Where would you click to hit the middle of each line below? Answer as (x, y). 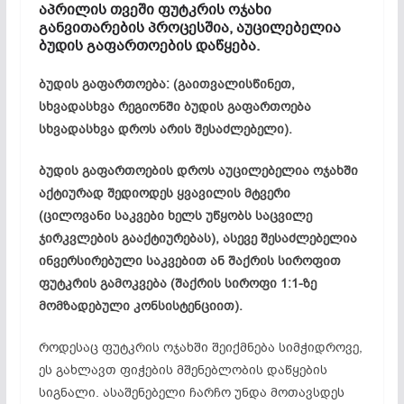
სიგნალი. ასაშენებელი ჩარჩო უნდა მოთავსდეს (191, 392)
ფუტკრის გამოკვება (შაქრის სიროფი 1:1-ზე (177, 283)
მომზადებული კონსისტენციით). (140, 306)
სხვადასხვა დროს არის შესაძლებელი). (165, 129)
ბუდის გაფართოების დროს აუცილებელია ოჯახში (198, 170)
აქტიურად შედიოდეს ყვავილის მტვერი (164, 193)
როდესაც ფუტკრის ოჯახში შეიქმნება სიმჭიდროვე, (200, 347)
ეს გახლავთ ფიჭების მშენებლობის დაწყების (183, 370)
